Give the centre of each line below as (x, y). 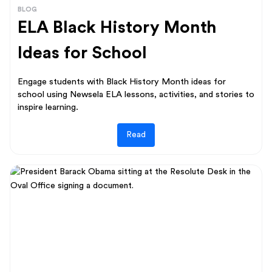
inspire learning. (48, 107)
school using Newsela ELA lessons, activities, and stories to (136, 94)
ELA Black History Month (117, 27)
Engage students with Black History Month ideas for (122, 81)
